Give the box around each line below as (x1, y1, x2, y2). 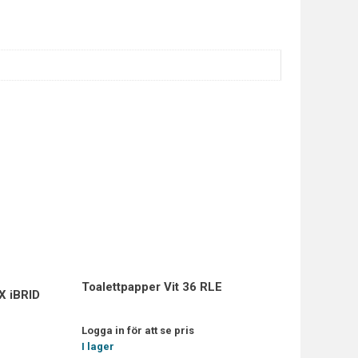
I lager (81, 340, 114, 352)
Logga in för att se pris (81, 324, 194, 336)
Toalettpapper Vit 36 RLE (81, 279, 222, 294)
